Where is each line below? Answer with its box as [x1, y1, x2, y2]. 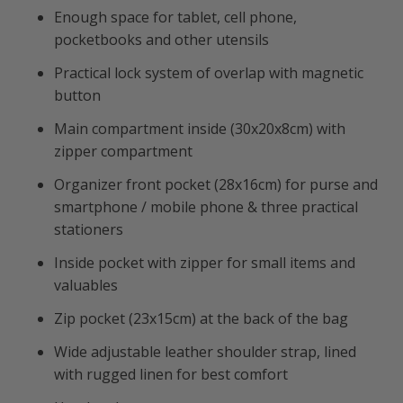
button [54, 85, 104, 106]
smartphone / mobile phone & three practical [54, 197, 358, 218]
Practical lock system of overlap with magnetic [54, 63, 363, 84]
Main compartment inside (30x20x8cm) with [54, 119, 345, 139]
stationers [54, 219, 127, 240]
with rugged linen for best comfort [54, 364, 288, 385]
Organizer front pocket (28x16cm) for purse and [54, 175, 378, 195]
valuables [54, 275, 121, 296]
